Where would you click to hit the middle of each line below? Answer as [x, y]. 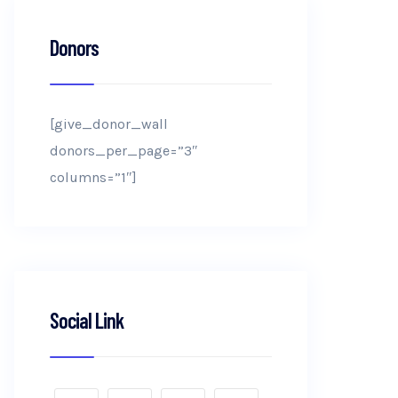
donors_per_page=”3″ [124, 151]
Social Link [87, 320]
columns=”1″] [93, 177]
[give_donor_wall [109, 124]
